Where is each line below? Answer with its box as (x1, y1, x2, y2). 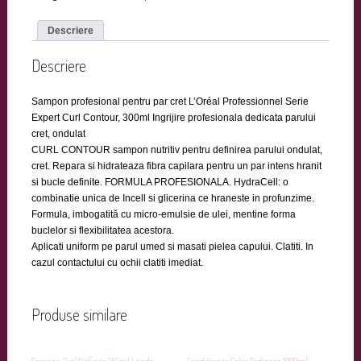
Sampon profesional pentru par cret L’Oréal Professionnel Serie (31, 95, 309, 107)
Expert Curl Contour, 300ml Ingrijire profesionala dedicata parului (31, 111, 316, 123)
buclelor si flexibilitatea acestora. (31, 224, 174, 236)
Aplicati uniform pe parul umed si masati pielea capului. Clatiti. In (31, 240, 313, 252)
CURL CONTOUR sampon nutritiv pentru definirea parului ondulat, (31, 143, 322, 156)
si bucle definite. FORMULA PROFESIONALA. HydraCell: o (31, 176, 288, 188)
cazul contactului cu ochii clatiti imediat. (31, 256, 203, 268)
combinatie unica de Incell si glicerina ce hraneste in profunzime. (31, 192, 314, 204)
